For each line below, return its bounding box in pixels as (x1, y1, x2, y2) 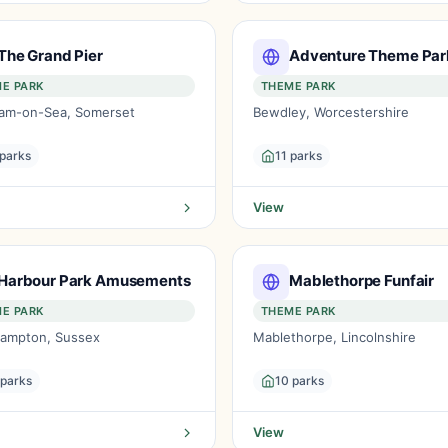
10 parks (275, 373, 324, 388)
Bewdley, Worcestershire (253, 104, 409, 120)
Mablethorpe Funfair (289, 270, 435, 290)
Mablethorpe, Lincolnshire (253, 329, 416, 345)
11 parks (275, 148, 322, 163)
